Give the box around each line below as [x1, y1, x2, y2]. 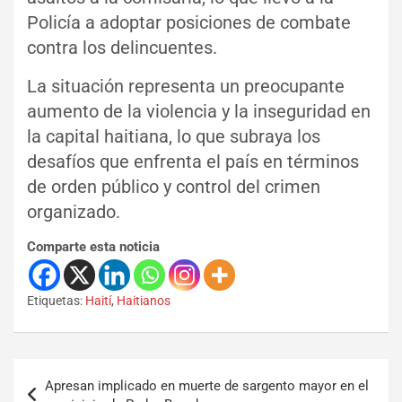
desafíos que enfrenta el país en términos [27, 150, 359, 172]
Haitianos [117, 293, 170, 308]
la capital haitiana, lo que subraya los [27, 125, 320, 147]
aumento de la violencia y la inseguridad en [27, 100, 371, 122]
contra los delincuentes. [27, 36, 217, 58]
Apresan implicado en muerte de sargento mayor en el [45, 377, 369, 394]
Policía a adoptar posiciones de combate [27, 11, 351, 33]
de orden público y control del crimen [27, 175, 320, 197]
